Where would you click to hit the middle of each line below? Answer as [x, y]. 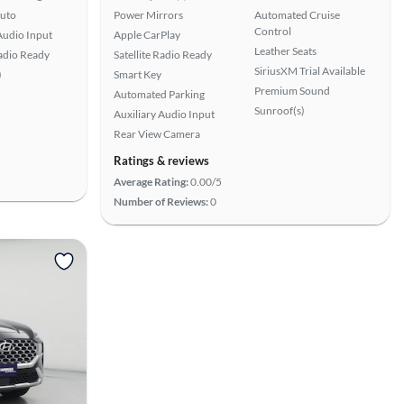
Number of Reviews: [161, 202]
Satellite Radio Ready [163, 55]
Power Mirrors [148, 15]
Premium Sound [292, 91]
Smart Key [138, 74]
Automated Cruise [297, 15]
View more [205, 260]
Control [273, 31]
